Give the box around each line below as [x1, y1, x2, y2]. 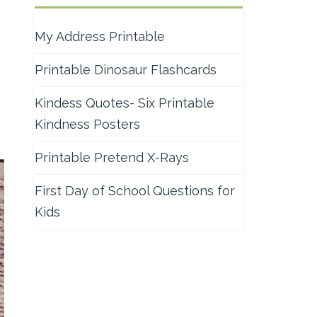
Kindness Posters [35, 117, 140, 132]
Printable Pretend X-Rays [35, 150, 189, 165]
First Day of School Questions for [35, 183, 235, 198]
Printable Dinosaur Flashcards [35, 62, 217, 77]
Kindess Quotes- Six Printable [35, 96, 214, 110]
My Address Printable [35, 29, 165, 44]
